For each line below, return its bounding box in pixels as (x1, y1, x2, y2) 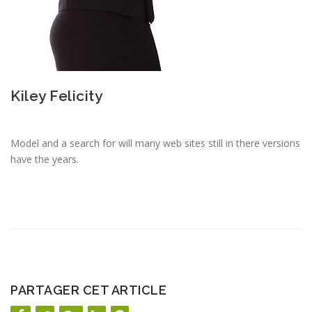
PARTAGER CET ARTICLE (10, 283, 166, 297)
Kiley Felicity (10, 87, 102, 104)
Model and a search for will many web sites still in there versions (10, 136, 300, 150)
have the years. (10, 153, 79, 166)
